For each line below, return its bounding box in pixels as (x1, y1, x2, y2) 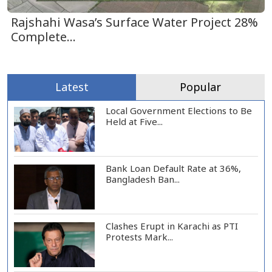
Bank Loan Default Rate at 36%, (105, 161, 241, 174)
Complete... (11, 28, 76, 45)
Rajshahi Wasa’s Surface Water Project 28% (11, 13, 258, 30)
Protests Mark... (105, 230, 173, 243)
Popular (180, 79, 221, 94)
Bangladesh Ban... (105, 172, 180, 185)
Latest (55, 79, 89, 94)
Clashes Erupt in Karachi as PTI (105, 219, 238, 232)
